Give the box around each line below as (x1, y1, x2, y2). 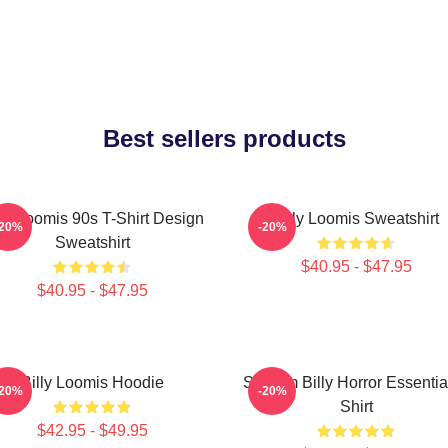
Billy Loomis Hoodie (20, 374, 164, 391)
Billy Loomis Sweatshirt (273, 210, 439, 227)
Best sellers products (102, 125, 346, 152)
